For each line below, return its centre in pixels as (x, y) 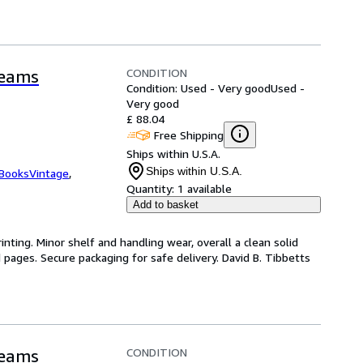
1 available (205, 188)
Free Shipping (189, 135)
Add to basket (166, 205)
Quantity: (150, 188)
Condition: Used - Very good (199, 88)
